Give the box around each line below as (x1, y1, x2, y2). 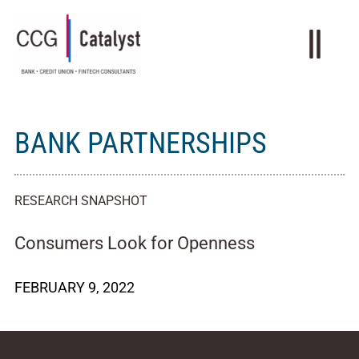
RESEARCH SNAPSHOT (14, 193, 147, 208)
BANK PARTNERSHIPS (14, 127, 267, 160)
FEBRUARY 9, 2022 (14, 279, 135, 296)
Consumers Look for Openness (14, 233, 255, 253)
